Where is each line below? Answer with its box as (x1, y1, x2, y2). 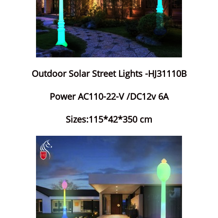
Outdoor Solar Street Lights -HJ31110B (31, 68, 187, 79)
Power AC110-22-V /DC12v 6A (50, 91, 168, 102)
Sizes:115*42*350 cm (66, 113, 152, 125)
